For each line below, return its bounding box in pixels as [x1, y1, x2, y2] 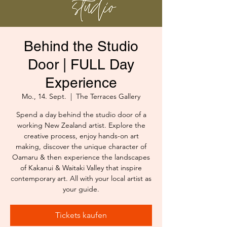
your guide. [63, 184, 99, 194]
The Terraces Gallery [76, 92, 140, 101]
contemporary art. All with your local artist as [11, 174, 152, 183]
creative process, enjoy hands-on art [23, 131, 139, 141]
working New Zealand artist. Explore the [17, 121, 145, 130]
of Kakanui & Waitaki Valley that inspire [20, 163, 142, 173]
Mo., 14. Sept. [22, 92, 66, 101]
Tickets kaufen [55, 210, 107, 220]
